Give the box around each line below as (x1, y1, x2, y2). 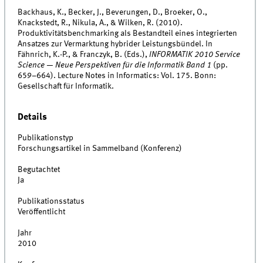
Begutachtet (18, 166, 60, 174)
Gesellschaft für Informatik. (18, 82, 114, 90)
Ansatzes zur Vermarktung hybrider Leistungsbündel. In (18, 39, 213, 48)
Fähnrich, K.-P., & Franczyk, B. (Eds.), (18, 50, 150, 59)
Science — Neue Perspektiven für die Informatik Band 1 (18, 60, 212, 69)
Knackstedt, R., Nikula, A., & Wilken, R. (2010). (18, 18, 183, 27)
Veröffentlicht (18, 208, 66, 217)
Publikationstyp (18, 134, 74, 143)
